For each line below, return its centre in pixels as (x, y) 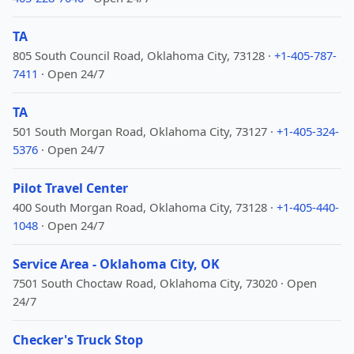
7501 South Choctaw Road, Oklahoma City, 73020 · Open (165, 283)
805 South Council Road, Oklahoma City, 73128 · (143, 55)
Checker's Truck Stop (78, 340)
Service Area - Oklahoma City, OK (116, 264)
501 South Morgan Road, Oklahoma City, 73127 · (145, 131)
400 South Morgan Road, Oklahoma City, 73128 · (145, 207)
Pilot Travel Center (70, 188)
